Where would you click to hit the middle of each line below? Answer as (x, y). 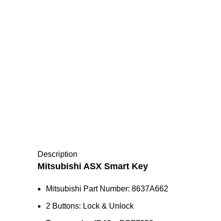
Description (57, 154)
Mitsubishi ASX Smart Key (93, 166)
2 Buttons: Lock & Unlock (90, 206)
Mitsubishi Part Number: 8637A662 (107, 189)
